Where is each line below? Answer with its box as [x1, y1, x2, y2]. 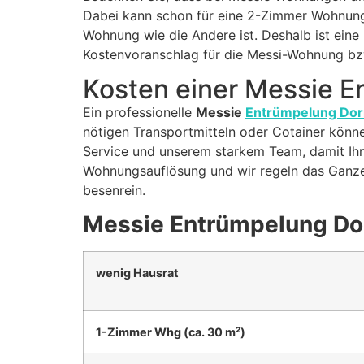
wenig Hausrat [96, 266, 179, 280]
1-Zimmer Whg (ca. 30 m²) [96, 325, 245, 340]
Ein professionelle [83, 103, 196, 120]
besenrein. [83, 181, 145, 198]
